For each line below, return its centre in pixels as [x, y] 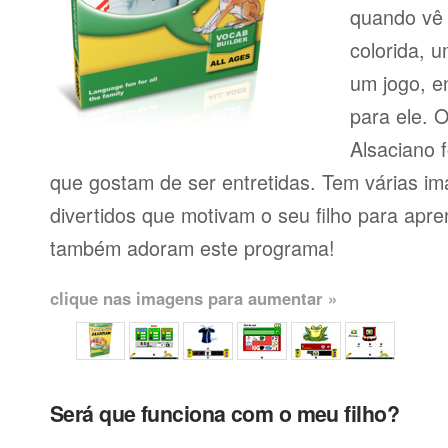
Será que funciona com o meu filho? [224, 413]
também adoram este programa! [192, 247]
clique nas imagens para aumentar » [193, 298]
